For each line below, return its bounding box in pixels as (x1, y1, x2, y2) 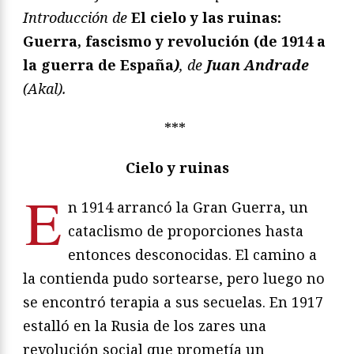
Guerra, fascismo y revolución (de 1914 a (23, 31, 326, 51)
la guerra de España (23, 55, 174, 74)
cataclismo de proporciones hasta (68, 220, 303, 240)
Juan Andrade (202, 55, 309, 74)
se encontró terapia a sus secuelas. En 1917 (23, 292, 323, 311)
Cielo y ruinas (125, 157, 229, 177)
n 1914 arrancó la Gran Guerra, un (68, 197, 308, 217)
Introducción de (23, 7, 131, 27)
